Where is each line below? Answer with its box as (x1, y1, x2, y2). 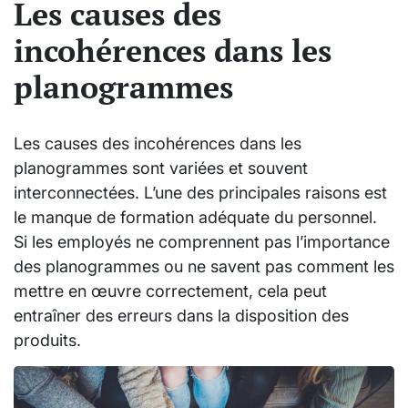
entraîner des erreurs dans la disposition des (14, 305, 349, 325)
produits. (14, 330, 81, 350)
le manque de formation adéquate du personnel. (14, 207, 377, 227)
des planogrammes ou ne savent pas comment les (14, 256, 394, 276)
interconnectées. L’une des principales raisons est (14, 182, 387, 202)
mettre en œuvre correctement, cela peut (14, 280, 327, 301)
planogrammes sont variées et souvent (14, 158, 308, 178)
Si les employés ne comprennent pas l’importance (14, 231, 390, 251)
